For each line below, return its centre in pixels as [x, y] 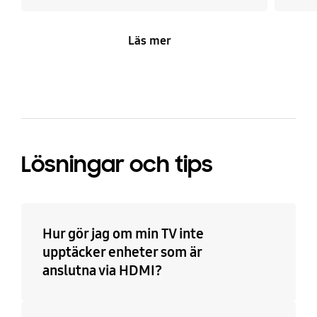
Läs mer [150, 40]
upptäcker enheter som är [122, 252]
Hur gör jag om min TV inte [123, 233]
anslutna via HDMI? [102, 270]
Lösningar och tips [117, 164]
